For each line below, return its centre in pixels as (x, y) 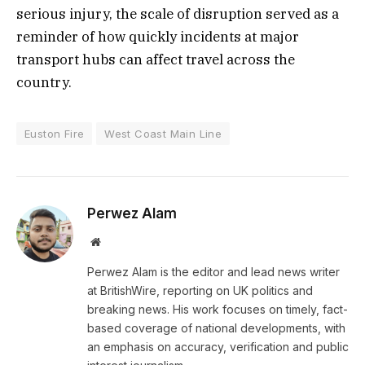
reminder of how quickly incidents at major (158, 37)
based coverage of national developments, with (216, 328)
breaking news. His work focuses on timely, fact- (218, 310)
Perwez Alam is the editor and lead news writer (213, 272)
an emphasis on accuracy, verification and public (218, 347)
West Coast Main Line (163, 134)
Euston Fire (55, 134)
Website (118, 242)
